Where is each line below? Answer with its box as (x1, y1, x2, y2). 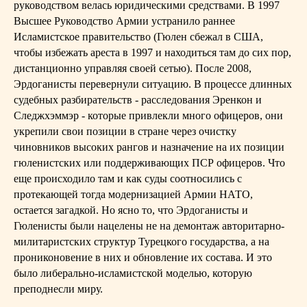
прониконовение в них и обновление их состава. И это (14, 251, 272, 263)
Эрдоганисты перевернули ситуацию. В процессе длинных (14, 78, 292, 90)
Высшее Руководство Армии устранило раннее (14, 15, 235, 27)
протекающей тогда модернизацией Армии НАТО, (14, 188, 253, 200)
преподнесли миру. (14, 283, 103, 295)
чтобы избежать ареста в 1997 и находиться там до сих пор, (14, 47, 291, 58)
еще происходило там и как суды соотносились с (14, 173, 242, 184)
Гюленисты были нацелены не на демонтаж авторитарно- (14, 220, 284, 232)
